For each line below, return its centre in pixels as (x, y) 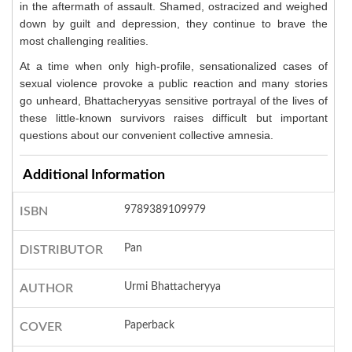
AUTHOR (46, 289)
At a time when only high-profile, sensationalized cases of (173, 66)
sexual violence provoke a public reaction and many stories (173, 84)
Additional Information (93, 176)
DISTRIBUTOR (61, 250)
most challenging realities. (84, 41)
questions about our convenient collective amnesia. (146, 136)
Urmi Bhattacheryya (173, 287)
